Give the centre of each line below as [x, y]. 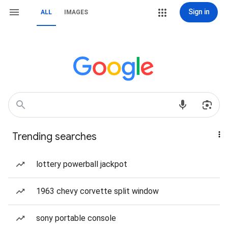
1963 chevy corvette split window [97, 191]
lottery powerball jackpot [82, 164]
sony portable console [76, 218]
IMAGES [76, 12]
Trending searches [54, 137]
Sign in [199, 12]
